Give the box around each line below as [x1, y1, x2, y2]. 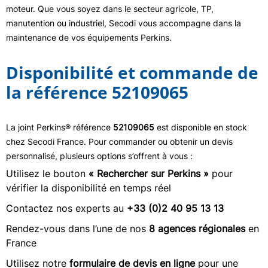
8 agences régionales [149, 223, 245, 234]
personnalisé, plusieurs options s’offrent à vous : [6, 151, 193, 161]
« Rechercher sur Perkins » [89, 167, 209, 179]
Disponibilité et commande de [6, 61, 258, 84]
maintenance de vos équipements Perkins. [6, 32, 172, 42]
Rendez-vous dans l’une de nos [6, 223, 149, 234]
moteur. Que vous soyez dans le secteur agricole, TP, [6, 4, 214, 14]
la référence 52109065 [6, 81, 188, 103]
